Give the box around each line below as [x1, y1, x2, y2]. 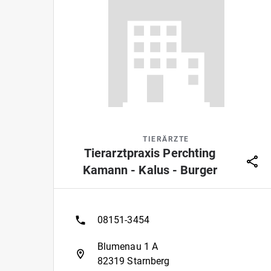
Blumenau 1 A [97, 241, 158, 252]
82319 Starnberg [97, 255, 170, 267]
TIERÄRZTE [143, 135, 189, 143]
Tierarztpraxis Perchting [83, 146, 216, 160]
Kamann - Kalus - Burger [82, 163, 217, 177]
